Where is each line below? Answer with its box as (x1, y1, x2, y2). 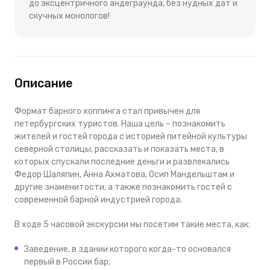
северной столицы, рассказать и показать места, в (14, 143, 224, 154)
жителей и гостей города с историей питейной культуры (14, 131, 247, 142)
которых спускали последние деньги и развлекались (14, 156, 230, 167)
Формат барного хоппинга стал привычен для (14, 105, 200, 116)
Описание (14, 75, 73, 90)
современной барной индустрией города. (14, 194, 182, 205)
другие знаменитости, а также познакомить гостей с (14, 181, 232, 192)
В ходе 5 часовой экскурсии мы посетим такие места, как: (14, 219, 250, 230)
